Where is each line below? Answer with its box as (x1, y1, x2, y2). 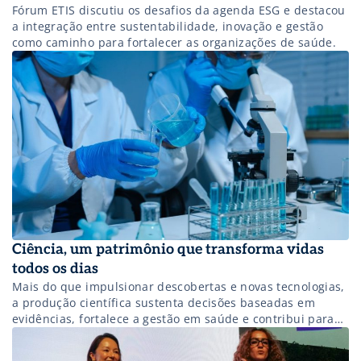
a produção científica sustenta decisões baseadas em (12, 295, 315, 311)
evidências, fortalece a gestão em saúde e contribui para (12, 311, 334, 327)
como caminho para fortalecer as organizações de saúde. (12, 35, 336, 51)
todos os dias (12, 260, 98, 278)
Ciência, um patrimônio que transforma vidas (12, 241, 324, 259)
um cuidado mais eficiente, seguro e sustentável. (12, 327, 291, 343)
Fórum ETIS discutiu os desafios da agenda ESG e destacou (12, 2, 346, 19)
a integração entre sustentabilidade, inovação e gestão (12, 19, 323, 35)
